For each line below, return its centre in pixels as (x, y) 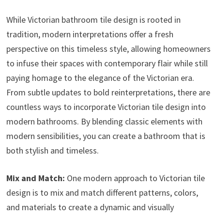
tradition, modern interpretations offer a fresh (90, 34)
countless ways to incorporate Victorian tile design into (106, 107)
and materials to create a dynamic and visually (90, 207)
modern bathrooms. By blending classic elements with (104, 122)
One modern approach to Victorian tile (135, 178)
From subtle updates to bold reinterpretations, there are (108, 93)
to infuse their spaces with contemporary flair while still (107, 63)
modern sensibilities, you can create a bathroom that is (106, 136)
